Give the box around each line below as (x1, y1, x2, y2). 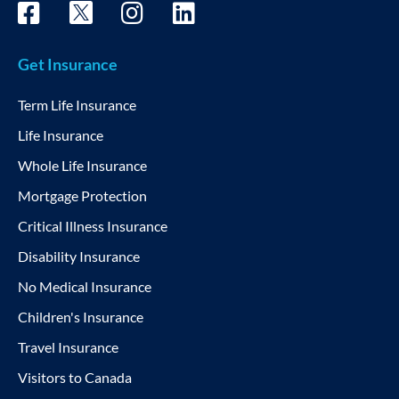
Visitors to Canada (18, 368, 132, 386)
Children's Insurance (18, 307, 143, 325)
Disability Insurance (18, 247, 140, 265)
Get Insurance (18, 53, 118, 74)
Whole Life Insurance (18, 156, 147, 174)
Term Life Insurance (18, 95, 136, 113)
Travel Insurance (18, 338, 118, 355)
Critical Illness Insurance (18, 216, 167, 234)
